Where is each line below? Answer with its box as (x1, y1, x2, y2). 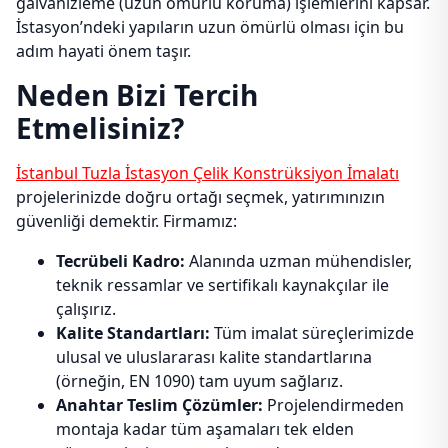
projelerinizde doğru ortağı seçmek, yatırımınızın (16, 186, 385, 208)
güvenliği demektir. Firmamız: (16, 210, 237, 232)
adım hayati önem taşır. (16, 40, 191, 62)
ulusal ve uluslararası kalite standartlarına (56, 346, 372, 368)
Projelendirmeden (263, 394, 404, 416)
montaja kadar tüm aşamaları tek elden (56, 418, 354, 440)
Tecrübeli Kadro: (56, 250, 185, 272)
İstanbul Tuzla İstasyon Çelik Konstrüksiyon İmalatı (16, 162, 399, 184)
